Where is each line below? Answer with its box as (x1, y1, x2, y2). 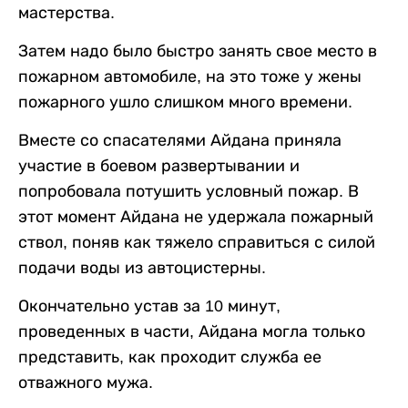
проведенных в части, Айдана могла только (18, 321, 365, 341)
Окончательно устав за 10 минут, (18, 296, 280, 315)
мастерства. (18, 3, 115, 22)
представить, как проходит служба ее (18, 347, 321, 366)
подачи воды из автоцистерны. (18, 258, 270, 277)
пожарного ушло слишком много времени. (18, 92, 352, 111)
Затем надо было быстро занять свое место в (18, 41, 377, 60)
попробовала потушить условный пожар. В (18, 181, 359, 200)
